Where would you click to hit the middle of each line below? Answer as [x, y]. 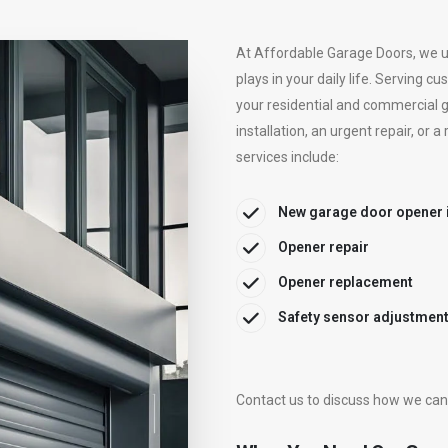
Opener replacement [345, 282]
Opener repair [323, 247]
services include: [287, 157]
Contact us [270, 400]
